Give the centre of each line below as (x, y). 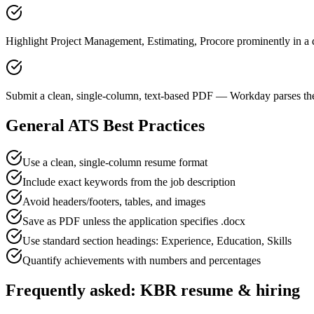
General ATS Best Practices (105, 125)
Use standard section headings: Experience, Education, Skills (157, 240)
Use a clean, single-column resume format (115, 162)
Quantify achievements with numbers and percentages (142, 260)
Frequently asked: (73, 290)
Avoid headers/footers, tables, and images (114, 201)
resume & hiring (238, 290)
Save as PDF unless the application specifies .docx (134, 221)
